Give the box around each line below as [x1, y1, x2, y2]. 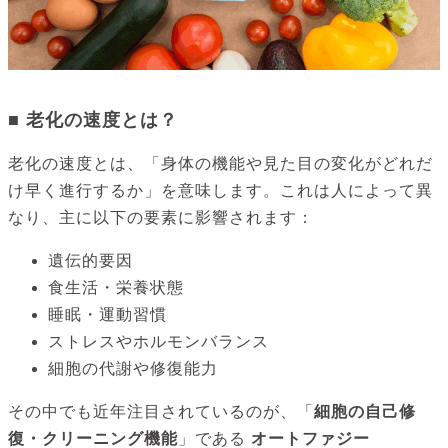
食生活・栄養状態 [48, 279, 184, 297]
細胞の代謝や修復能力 [48, 360, 218, 378]
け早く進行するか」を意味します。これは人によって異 [8, 182, 433, 200]
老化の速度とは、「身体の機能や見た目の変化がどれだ [8, 155, 433, 173]
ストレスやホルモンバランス [48, 333, 269, 351]
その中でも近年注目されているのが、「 [8, 403, 314, 421]
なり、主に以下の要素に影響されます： [8, 209, 314, 227]
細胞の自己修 [314, 403, 416, 421]
